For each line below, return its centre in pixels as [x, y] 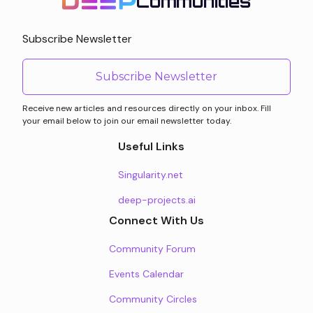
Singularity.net [150, 175]
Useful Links [151, 146]
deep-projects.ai [156, 200]
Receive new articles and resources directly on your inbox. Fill [147, 108]
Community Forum [152, 249]
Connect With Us [156, 220]
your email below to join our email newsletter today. [127, 121]
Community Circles [153, 299]
